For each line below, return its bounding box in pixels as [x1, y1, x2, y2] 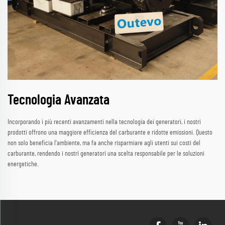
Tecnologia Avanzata [8, 93, 109, 108]
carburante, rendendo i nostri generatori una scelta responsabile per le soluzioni [8, 150, 204, 158]
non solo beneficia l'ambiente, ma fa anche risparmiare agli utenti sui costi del [8, 140, 200, 147]
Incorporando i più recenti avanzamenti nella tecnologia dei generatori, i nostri [8, 119, 201, 126]
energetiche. [8, 161, 39, 168]
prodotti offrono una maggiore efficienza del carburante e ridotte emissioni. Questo [8, 129, 212, 137]
